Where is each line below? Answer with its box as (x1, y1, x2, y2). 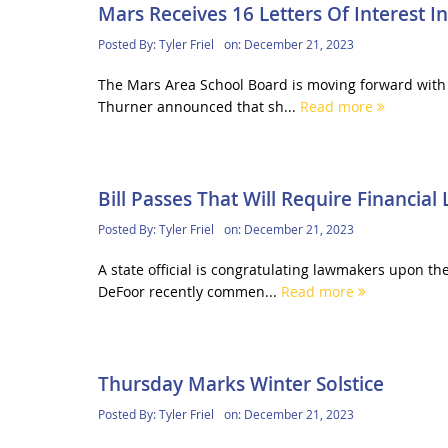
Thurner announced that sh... (97, 96, 300, 116)
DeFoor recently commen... (97, 282, 281, 301)
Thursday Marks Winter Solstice (97, 371, 384, 398)
